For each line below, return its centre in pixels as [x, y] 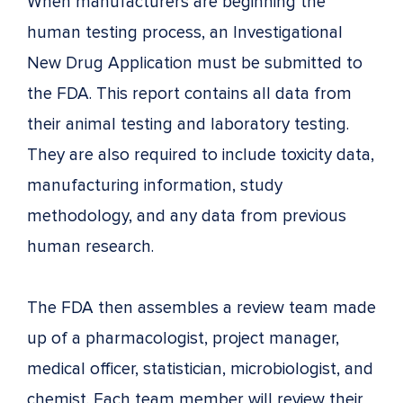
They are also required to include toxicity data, [201, 155]
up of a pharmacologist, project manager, [183, 338]
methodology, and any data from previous [187, 216]
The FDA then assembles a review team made [201, 308]
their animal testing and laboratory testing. [188, 124]
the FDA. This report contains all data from [189, 94]
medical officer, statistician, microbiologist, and [200, 369]
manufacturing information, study [155, 185]
